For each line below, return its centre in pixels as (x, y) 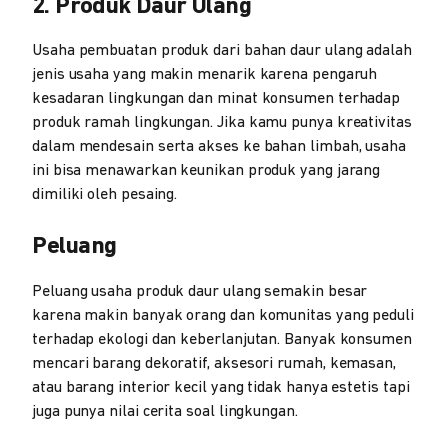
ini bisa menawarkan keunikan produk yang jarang (206, 171)
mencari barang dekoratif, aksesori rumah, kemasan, (214, 364)
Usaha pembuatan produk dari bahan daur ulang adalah (222, 51)
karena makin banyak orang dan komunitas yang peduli (223, 316)
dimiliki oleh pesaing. (105, 195)
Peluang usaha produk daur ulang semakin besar (200, 292)
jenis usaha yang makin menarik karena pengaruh (205, 75)
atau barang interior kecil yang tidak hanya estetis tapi (221, 388)
